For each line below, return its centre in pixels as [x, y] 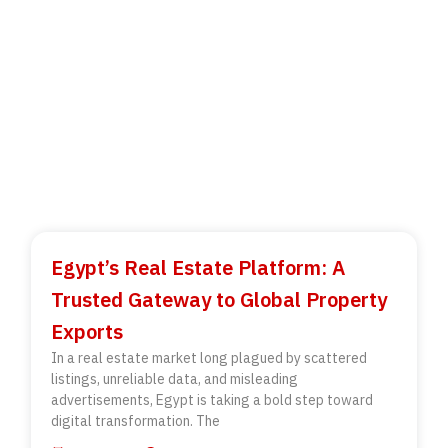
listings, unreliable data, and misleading [175, 378]
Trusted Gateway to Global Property [219, 299]
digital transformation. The [136, 420]
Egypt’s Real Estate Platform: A [198, 267]
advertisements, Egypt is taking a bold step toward [212, 399]
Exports [87, 331]
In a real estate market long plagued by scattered [209, 357]
